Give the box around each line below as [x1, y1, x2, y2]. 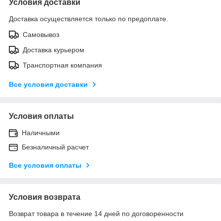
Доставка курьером [23, 45, 84, 54]
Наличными [22, 128, 60, 137]
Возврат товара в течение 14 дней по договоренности [9, 209, 184, 218]
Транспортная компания [23, 61, 102, 69]
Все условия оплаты [9, 161, 81, 169]
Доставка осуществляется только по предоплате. [9, 14, 168, 23]
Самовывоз [23, 30, 59, 38]
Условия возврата [9, 192, 80, 201]
